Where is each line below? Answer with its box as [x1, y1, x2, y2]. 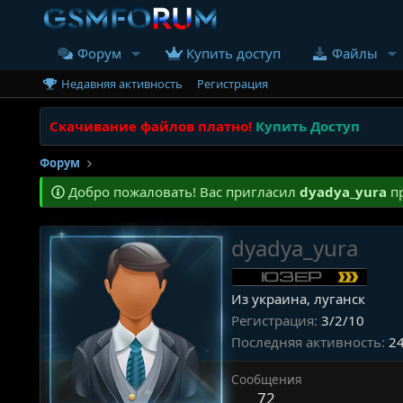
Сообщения [230, 370, 302, 388]
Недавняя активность [61, 76, 184, 93]
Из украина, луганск [230, 289, 365, 308]
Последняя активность [230, 332, 381, 351]
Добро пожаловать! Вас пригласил [64, 183, 300, 201]
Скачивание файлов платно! [49, 117, 252, 136]
